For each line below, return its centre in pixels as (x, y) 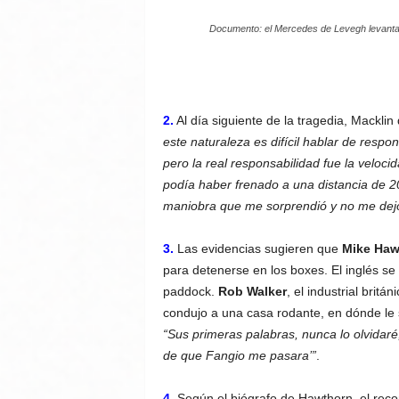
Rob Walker (252, 291)
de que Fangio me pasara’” (239, 355)
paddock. (190, 291)
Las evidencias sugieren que (256, 248)
